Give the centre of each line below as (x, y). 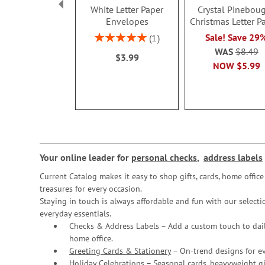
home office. (91, 239)
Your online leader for (85, 158)
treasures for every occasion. (91, 189)
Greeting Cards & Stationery (120, 251)
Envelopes (127, 22)
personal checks (164, 158)
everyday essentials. (75, 214)
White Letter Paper (127, 10)
